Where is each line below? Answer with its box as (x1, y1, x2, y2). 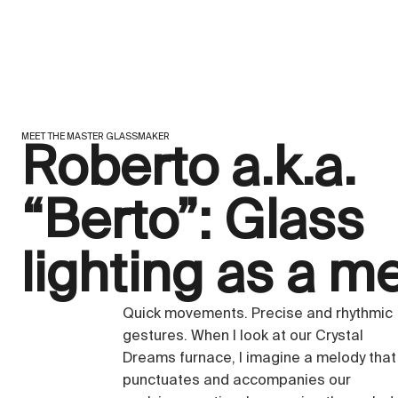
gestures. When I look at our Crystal (123, 330, 364, 345)
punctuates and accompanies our (123, 374, 352, 389)
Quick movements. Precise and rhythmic (123, 307, 394, 322)
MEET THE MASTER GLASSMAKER (21, 132, 170, 142)
